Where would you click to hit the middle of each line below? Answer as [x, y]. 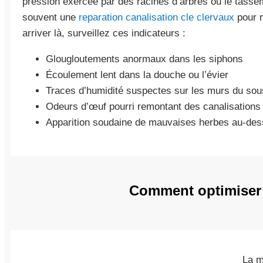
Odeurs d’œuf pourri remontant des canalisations [153, 107]
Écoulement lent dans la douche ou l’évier [137, 75]
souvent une [50, 18]
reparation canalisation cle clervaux [156, 18]
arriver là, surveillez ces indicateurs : [104, 33]
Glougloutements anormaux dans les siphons [144, 59]
